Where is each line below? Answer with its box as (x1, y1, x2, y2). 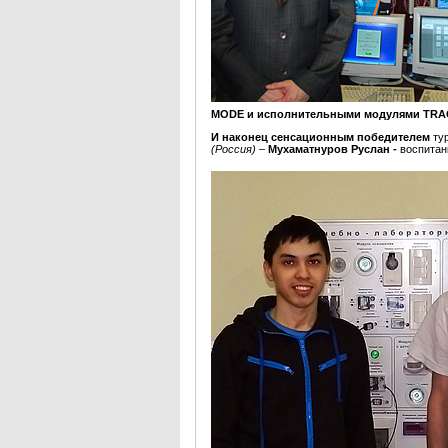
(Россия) (211, 143, 256, 155)
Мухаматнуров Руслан (268, 143, 393, 155)
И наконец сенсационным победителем (211, 131, 430, 143)
